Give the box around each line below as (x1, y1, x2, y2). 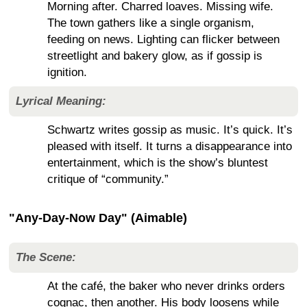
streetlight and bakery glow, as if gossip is (47, 49, 262, 62)
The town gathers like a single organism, (47, 16, 254, 29)
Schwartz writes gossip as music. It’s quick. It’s (47, 123, 293, 136)
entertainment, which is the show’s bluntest (47, 156, 268, 169)
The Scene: (16, 250, 76, 264)
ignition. (47, 65, 87, 79)
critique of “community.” (47, 172, 169, 186)
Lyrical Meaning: (16, 94, 106, 108)
